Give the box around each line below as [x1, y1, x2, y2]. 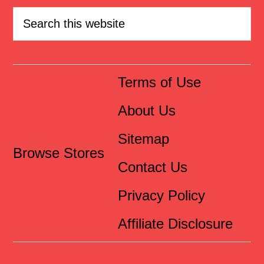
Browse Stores [13, 145, 105, 161]
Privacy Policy [118, 187, 206, 203]
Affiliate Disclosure [118, 216, 233, 232]
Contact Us [118, 159, 188, 175]
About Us [118, 103, 176, 118]
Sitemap [118, 131, 170, 147]
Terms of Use [118, 74, 202, 90]
